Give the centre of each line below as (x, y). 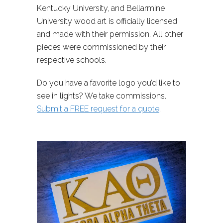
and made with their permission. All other (110, 34)
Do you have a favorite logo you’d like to (109, 83)
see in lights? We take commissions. (102, 96)
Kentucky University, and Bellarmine (101, 8)
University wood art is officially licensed (107, 21)
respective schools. (72, 60)
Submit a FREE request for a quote (98, 109)
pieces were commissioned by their (101, 47)
